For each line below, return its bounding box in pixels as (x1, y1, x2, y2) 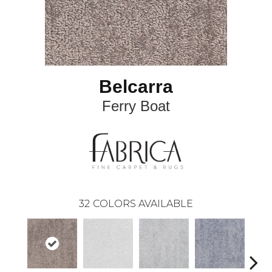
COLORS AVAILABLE (93, 198, 193, 210)
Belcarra (99, 76, 173, 97)
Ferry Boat (102, 98, 170, 115)
